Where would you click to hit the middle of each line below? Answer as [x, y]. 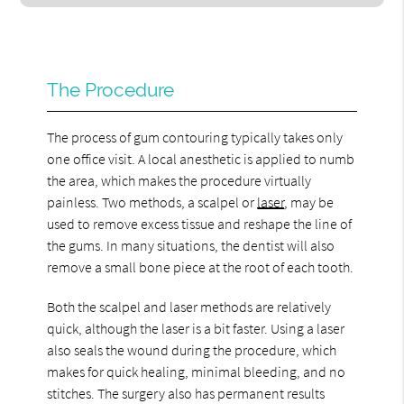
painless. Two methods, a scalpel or [152, 202]
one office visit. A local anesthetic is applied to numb [201, 158]
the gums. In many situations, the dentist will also [191, 245]
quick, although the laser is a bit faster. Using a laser [196, 328]
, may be [309, 202]
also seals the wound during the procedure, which [192, 349]
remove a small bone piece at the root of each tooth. [201, 266]
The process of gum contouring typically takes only [195, 137]
